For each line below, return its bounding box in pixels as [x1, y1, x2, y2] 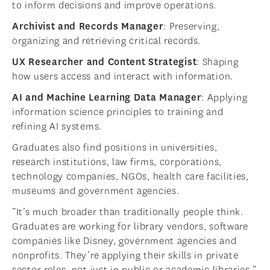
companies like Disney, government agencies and [12, 234, 237, 248]
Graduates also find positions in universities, [12, 141, 218, 154]
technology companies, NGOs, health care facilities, [12, 170, 249, 183]
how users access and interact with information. [12, 70, 233, 83]
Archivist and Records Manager [12, 20, 164, 33]
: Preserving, [163, 20, 220, 33]
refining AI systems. [12, 120, 102, 133]
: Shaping [196, 55, 239, 69]
